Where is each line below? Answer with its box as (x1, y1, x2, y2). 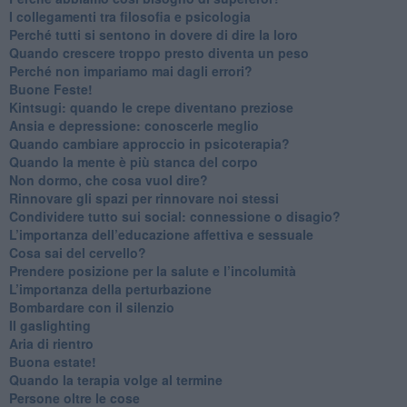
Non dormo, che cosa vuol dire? (8, 170, 208, 189)
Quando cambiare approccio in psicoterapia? (8, 134, 290, 153)
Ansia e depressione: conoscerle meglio (8, 115, 259, 134)
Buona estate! (8, 352, 96, 371)
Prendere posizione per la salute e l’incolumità (8, 261, 296, 280)
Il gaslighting (8, 315, 91, 334)
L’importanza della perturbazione (8, 279, 212, 298)
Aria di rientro (8, 333, 94, 352)
